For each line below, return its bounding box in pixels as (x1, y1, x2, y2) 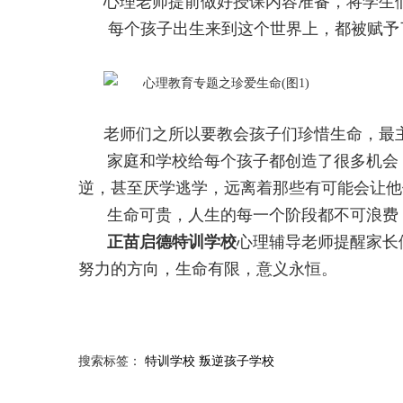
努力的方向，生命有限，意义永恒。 (78, 259, 337, 278)
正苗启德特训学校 (107, 232, 237, 251)
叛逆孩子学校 (199, 354, 274, 368)
